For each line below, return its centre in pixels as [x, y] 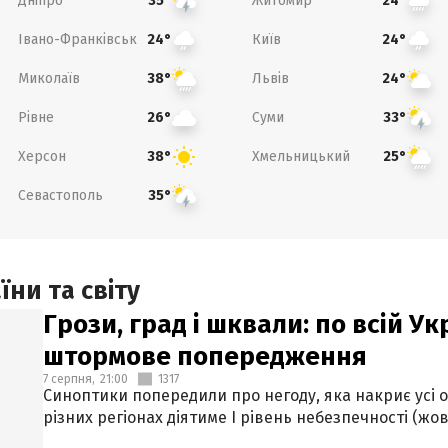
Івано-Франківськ [77, 39]
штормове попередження [205, 356]
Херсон [41, 156]
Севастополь [60, 195]
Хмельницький [301, 156]
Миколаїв [48, 78]
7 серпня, [69, 379]
